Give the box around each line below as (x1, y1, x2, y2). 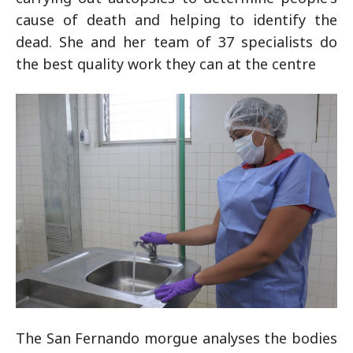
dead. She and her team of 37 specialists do (16, 32, 337, 51)
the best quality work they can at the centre (16, 54, 316, 73)
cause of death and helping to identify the (16, 10, 337, 29)
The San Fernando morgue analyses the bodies (16, 329, 337, 348)
